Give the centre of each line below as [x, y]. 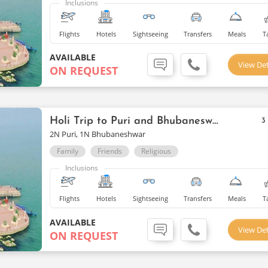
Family [68, 151]
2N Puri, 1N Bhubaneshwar [98, 134]
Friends [110, 151]
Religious [156, 151]
